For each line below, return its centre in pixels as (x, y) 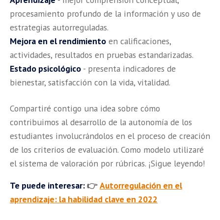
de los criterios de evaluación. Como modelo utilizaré (107, 149)
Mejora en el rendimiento (58, 41)
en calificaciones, (138, 41)
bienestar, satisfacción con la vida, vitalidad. (90, 82)
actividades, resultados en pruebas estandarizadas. (102, 55)
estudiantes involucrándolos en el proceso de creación (110, 136)
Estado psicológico (45, 68)
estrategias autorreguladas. (59, 27)
